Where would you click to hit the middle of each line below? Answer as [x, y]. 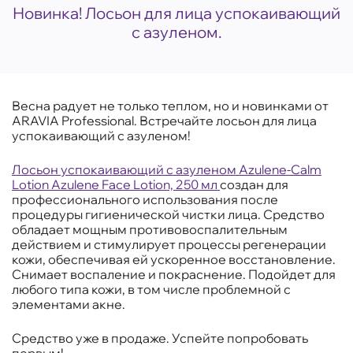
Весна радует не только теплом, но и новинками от [170, 106]
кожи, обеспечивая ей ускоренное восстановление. [174, 260]
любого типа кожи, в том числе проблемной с [151, 290]
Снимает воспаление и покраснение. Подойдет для [174, 275]
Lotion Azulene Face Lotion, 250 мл [116, 185]
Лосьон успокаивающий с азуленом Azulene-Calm [167, 170]
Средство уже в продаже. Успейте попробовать [160, 338]
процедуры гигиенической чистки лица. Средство [168, 215]
